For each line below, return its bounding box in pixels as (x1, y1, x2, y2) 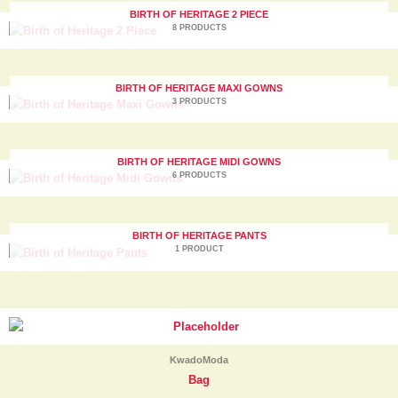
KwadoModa (170, 354, 228, 365)
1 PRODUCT (174, 244, 224, 253)
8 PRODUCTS (171, 22, 227, 32)
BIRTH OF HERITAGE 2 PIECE (130, 8, 268, 20)
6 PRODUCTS (171, 170, 227, 179)
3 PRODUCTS (171, 96, 227, 106)
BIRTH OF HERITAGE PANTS (131, 230, 267, 241)
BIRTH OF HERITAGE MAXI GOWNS (115, 82, 283, 93)
